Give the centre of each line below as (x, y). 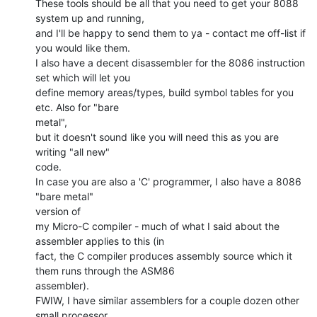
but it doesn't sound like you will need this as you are (157, 137)
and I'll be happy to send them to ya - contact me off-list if (171, 33)
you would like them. (83, 47)
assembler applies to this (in (100, 241)
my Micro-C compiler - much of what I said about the (157, 226)
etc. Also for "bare (77, 107)
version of (58, 211)
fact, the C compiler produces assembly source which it (164, 255)
